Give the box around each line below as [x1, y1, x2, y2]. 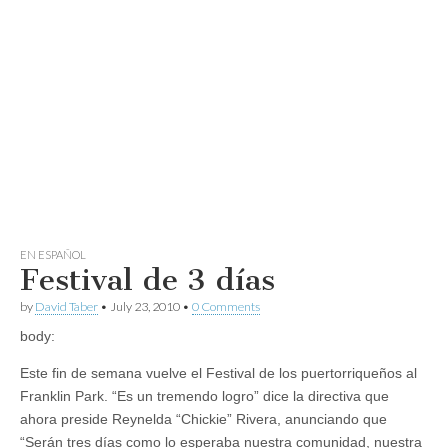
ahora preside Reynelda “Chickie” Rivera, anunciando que [20, 411, 387, 427]
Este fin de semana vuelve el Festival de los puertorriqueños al [20, 365, 417, 381]
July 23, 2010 [110, 299, 180, 314]
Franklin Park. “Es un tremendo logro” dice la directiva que [20, 388, 389, 404]
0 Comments [192, 299, 260, 314]
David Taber [35, 299, 98, 314]
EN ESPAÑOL [20, 248, 86, 261]
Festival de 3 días [20, 262, 275, 298]
